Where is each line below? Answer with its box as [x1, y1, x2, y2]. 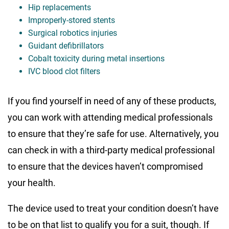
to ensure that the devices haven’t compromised [8, 161, 203, 172]
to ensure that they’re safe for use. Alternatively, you [8, 128, 219, 139]
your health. [8, 177, 56, 188]
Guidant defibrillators [28, 40, 104, 51]
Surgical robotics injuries [28, 28, 117, 38]
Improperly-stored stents [28, 15, 115, 25]
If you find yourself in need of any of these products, [8, 95, 216, 106]
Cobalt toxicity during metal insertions [28, 53, 165, 63]
